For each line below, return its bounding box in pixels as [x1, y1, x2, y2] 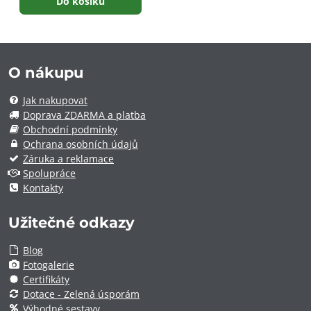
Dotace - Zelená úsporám [23, 287, 140, 301]
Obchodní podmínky [23, 122, 117, 136]
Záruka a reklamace [23, 151, 114, 165]
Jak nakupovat [23, 93, 87, 107]
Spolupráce [23, 166, 76, 180]
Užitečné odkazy [8, 213, 135, 231]
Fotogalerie [23, 258, 74, 271]
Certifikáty [23, 272, 69, 286]
